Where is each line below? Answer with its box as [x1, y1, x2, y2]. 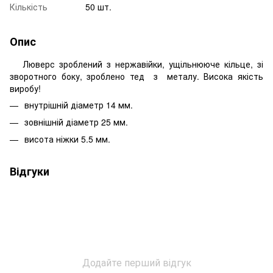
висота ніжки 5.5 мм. [24, 133, 110, 146]
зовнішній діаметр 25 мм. [24, 115, 128, 128]
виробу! [10, 82, 41, 94]
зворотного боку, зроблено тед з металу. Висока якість [10, 69, 263, 82]
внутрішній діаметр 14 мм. [24, 98, 133, 111]
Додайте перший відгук [82, 255, 191, 270]
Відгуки [10, 163, 49, 180]
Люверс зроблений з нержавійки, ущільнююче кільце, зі [10, 57, 263, 70]
